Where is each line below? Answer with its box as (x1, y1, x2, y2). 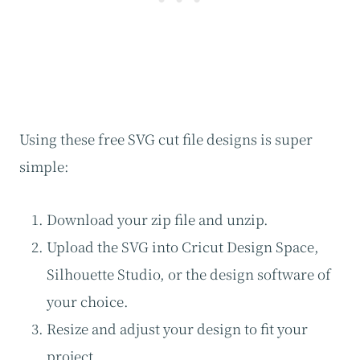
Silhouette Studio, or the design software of (47, 264, 331, 284)
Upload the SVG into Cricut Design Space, (47, 236, 319, 257)
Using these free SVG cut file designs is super (19, 129, 313, 149)
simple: (19, 156, 69, 177)
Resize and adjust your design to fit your (47, 318, 308, 339)
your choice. (47, 291, 129, 312)
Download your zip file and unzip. (47, 209, 268, 230)
